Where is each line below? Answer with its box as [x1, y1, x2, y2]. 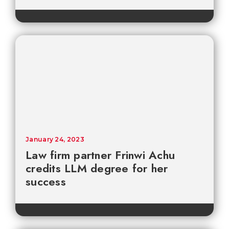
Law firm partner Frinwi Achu [26, 147, 175, 164]
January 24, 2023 [26, 135, 84, 144]
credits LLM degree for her [26, 160, 168, 177]
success [26, 173, 66, 190]
